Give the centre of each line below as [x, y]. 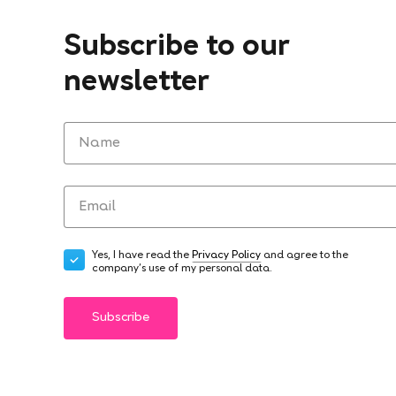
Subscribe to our [177, 48]
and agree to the [305, 256]
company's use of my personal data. [182, 269]
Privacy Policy [226, 256]
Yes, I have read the [142, 256]
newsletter [137, 84]
